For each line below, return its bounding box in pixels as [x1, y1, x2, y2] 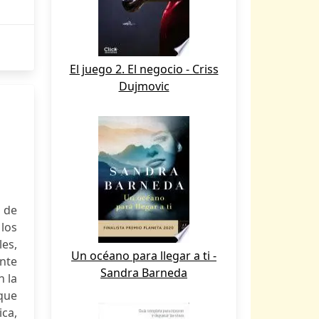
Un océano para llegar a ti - [71, 248, 216, 263]
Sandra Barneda [100, 265, 187, 281]
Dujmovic [118, 78, 169, 94]
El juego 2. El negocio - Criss [69, 61, 219, 77]
